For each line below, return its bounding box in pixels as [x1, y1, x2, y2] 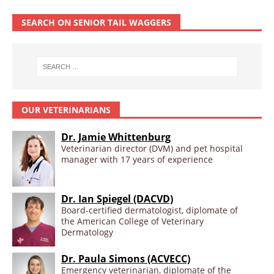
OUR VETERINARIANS [21, 104, 111, 116]
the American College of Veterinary [61, 215, 204, 228]
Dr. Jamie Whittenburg [61, 130, 171, 144]
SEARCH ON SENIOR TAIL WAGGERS [21, 17, 171, 29]
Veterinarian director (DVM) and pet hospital [61, 143, 243, 155]
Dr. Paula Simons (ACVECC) [61, 251, 190, 265]
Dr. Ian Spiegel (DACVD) [61, 192, 173, 206]
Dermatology [61, 226, 113, 239]
